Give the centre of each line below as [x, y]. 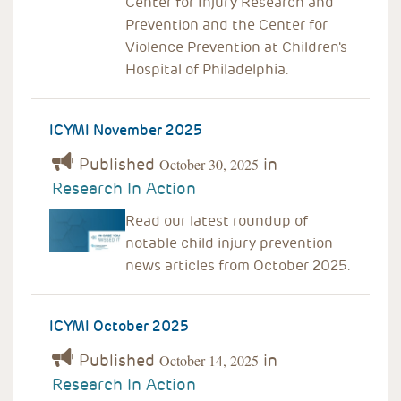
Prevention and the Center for [226, 25]
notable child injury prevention [229, 243]
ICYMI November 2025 [126, 130]
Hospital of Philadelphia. [207, 69]
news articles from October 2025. [238, 265]
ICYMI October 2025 [119, 326]
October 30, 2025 [209, 164]
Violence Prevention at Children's [236, 47]
